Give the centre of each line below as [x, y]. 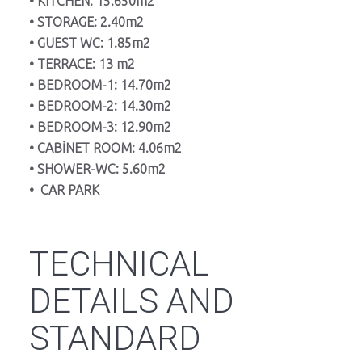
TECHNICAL [119, 264]
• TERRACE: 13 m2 [82, 64]
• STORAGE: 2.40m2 [86, 22]
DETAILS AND [132, 301]
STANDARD [115, 339]
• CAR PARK [66, 190]
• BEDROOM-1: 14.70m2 [100, 85]
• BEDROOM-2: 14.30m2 [100, 106]
